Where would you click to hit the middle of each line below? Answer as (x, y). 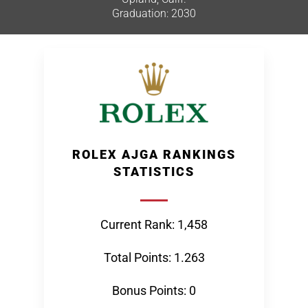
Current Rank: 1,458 (154, 224)
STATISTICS (154, 172)
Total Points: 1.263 (154, 257)
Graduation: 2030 (154, 13)
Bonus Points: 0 (154, 290)
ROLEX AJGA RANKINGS (154, 154)
